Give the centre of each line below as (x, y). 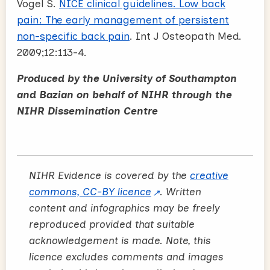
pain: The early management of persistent (123, 20)
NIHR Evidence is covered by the (109, 175)
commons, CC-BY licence (90, 191)
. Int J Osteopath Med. (186, 36)
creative (209, 175)
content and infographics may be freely (124, 208)
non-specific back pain (73, 36)
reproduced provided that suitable (112, 224)
